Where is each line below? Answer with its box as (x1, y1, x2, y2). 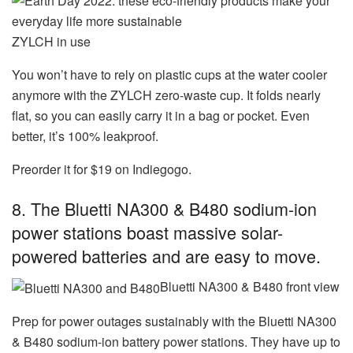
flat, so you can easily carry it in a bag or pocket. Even (12, 106, 310, 125)
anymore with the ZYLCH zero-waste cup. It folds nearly (12, 86, 321, 105)
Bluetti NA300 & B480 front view (160, 277, 340, 295)
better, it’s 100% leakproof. (12, 127, 158, 146)
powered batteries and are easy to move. (12, 243, 321, 268)
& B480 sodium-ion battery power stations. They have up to (12, 332, 340, 351)
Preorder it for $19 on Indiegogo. (12, 160, 191, 179)
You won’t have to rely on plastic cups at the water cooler (12, 65, 327, 84)
